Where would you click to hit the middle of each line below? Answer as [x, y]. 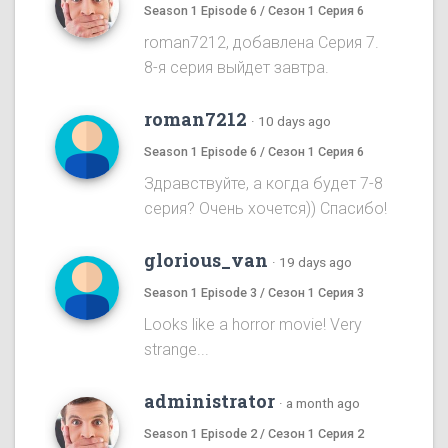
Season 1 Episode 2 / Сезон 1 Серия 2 [254, 434]
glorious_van [206, 260]
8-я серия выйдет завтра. [236, 68]
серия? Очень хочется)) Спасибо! [265, 209]
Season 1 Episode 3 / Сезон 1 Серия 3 [254, 293]
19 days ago [315, 262]
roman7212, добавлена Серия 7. [261, 43]
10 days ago [294, 121]
